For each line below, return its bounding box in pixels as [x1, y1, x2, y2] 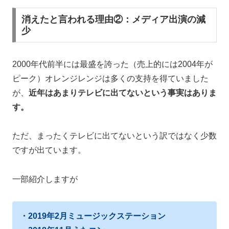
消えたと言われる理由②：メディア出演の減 [21, 14, 205, 25]
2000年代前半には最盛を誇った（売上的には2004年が [12, 59, 213, 68]
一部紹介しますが [12, 175, 78, 184]
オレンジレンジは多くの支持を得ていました [45, 74, 209, 83]
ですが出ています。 [12, 146, 86, 155]
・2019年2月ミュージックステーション [20, 212, 166, 221]
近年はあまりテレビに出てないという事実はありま [29, 88, 217, 97]
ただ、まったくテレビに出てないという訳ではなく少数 [12, 131, 217, 141]
